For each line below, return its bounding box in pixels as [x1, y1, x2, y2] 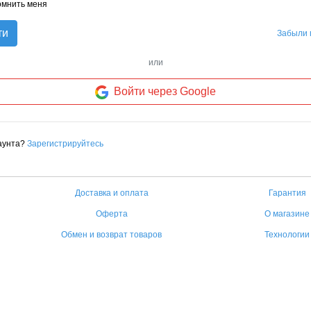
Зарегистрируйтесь [27, 139, 103, 149]
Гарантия [268, 188, 306, 198]
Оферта [95, 209, 128, 219]
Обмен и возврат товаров [61, 230, 162, 239]
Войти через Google [114, 85, 217, 97]
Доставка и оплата [74, 188, 149, 198]
